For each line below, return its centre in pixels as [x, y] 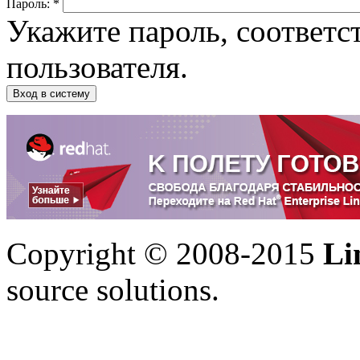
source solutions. [113, 290]
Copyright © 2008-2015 [165, 254]
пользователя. [97, 67]
